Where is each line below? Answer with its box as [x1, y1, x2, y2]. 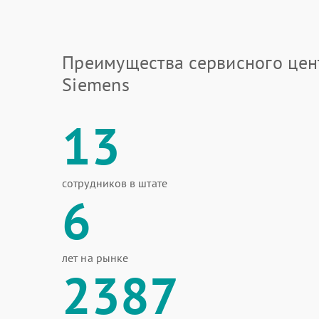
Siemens [62, 73, 130, 96]
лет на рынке [62, 251, 129, 265]
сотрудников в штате [62, 176, 167, 190]
